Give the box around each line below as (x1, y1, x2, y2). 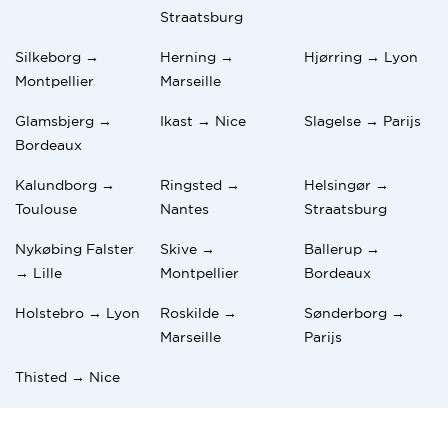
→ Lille (15, 264, 62, 281)
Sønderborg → (304, 304, 406, 321)
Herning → (159, 48, 234, 65)
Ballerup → (304, 240, 381, 257)
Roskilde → (159, 304, 237, 321)
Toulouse (15, 200, 77, 217)
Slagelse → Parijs (304, 112, 422, 129)
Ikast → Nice (159, 112, 246, 129)
